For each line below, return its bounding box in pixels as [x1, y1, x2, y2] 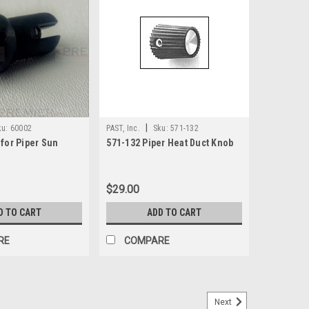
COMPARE [124, 235, 170, 247]
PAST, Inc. [106, 123, 140, 134]
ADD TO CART [147, 207, 202, 219]
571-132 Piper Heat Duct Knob [106, 137, 234, 149]
